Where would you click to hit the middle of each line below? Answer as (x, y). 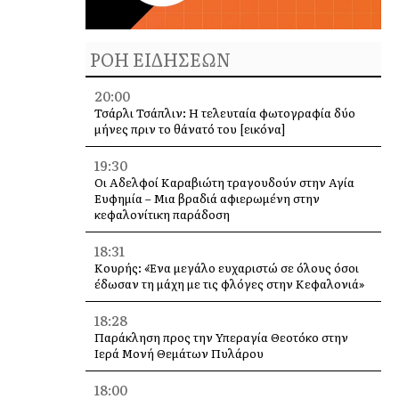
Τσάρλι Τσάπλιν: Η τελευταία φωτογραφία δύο (224, 113)
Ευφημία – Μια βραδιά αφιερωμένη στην (207, 199)
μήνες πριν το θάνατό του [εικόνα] (189, 129)
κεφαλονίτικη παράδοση (162, 215)
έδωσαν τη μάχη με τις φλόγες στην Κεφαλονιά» (229, 284)
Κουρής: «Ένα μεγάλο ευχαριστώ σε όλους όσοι (226, 268)
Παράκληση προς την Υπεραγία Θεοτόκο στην (221, 338)
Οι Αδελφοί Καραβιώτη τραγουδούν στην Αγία (224, 183)
